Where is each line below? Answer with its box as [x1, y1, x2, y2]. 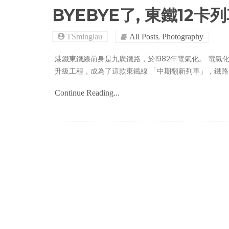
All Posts [129, 32, 158, 41]
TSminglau [64, 32, 102, 40]
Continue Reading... [55, 88, 120, 97]
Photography [162, 32, 203, 41]
